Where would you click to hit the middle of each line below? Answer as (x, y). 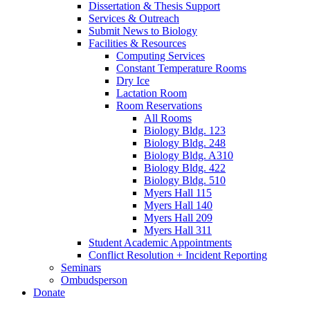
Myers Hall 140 (178, 206)
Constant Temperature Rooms (181, 69)
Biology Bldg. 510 (185, 181)
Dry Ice (133, 81)
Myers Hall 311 (178, 230)
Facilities (109, 44)
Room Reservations (159, 106)
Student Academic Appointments (160, 243)
